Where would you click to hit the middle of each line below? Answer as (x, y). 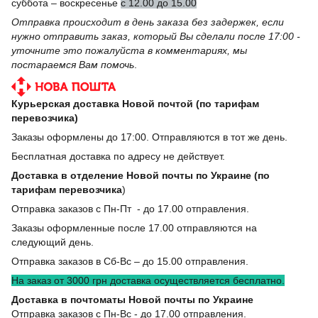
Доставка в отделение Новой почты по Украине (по (141, 175)
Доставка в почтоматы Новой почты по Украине (132, 299)
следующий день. (53, 242)
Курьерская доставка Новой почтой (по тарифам (135, 103)
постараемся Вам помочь (73, 65)
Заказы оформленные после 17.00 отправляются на (134, 227)
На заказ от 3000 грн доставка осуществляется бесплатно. (148, 280)
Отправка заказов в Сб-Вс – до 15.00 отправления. (130, 261)
